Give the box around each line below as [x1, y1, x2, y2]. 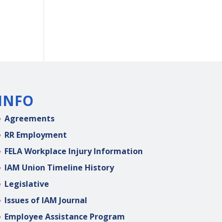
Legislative [4, 178, 49, 189]
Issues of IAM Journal [4, 194, 87, 206]
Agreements [4, 112, 55, 124]
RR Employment [4, 129, 67, 140]
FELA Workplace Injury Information [4, 145, 143, 157]
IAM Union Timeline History [4, 162, 114, 173]
